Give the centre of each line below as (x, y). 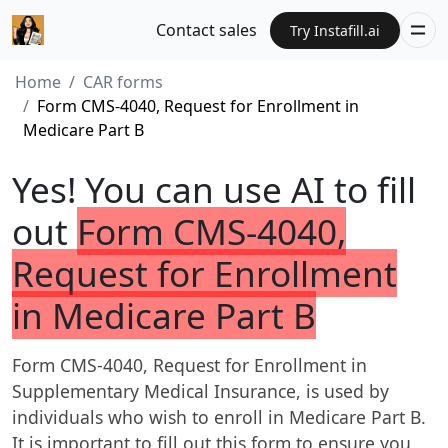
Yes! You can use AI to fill (214, 189)
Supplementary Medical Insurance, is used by (200, 391)
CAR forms (123, 82)
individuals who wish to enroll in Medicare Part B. (219, 417)
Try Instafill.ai (335, 30)
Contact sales (207, 30)
